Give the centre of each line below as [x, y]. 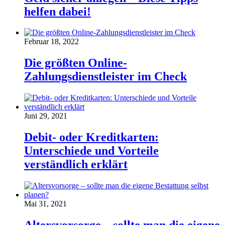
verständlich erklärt [76, 164]
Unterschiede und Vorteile [91, 151]
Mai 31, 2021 [45, 204]
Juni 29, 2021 [46, 116]
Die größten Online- [76, 63]
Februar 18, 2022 [51, 42]
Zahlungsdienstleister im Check [105, 77]
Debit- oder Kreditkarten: [91, 137]
